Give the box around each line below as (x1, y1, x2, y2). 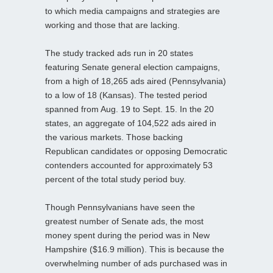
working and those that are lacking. (45, 19, 180, 30)
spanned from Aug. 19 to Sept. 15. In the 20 (45, 104, 214, 114)
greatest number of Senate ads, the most (45, 216, 204, 226)
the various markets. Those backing (45, 132, 183, 142)
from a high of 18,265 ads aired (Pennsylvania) (45, 76, 226, 86)
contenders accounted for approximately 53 (45, 160, 213, 170)
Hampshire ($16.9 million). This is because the (45, 244, 224, 254)
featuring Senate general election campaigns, (45, 62, 220, 72)
